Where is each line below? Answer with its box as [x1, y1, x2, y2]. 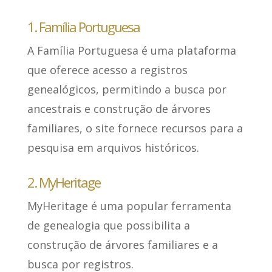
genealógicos [27, 82, 96, 97]
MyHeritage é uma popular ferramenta [27, 199, 231, 214]
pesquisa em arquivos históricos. [27, 140, 199, 155]
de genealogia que [27, 218, 126, 233]
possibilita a [125, 218, 190, 233]
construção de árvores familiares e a [27, 237, 218, 253]
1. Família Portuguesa [27, 18, 140, 36]
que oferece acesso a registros [27, 63, 188, 78]
